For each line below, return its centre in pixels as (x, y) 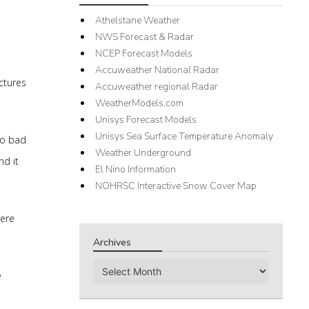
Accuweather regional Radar (157, 87)
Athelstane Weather (138, 20)
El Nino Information (136, 169)
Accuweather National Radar (158, 70)
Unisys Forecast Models (146, 120)
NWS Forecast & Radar (145, 37)
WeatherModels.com (140, 103)
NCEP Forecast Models (144, 53)
